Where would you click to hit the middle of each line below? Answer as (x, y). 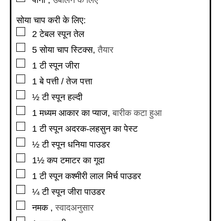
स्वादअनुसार (74, 207)
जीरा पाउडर (86, 192)
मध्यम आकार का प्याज (74, 113)
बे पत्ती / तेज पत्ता (66, 81)
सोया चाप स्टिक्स (66, 50)
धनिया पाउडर (89, 144)
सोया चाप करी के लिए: (51, 20)
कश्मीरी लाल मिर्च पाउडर (103, 176)
